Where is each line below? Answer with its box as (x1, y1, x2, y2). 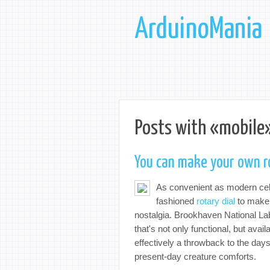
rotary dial (196, 196, 235, 206)
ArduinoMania (135, 16, 262, 44)
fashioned (156, 196, 196, 206)
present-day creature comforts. (134, 251, 256, 262)
